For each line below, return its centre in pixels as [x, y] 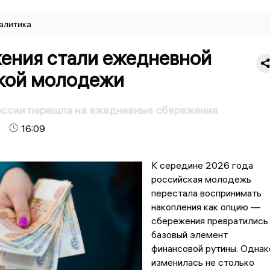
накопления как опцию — [206, 207]
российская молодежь [201, 179]
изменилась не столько [202, 262]
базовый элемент [189, 235]
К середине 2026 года [202, 165]
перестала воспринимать [206, 193]
